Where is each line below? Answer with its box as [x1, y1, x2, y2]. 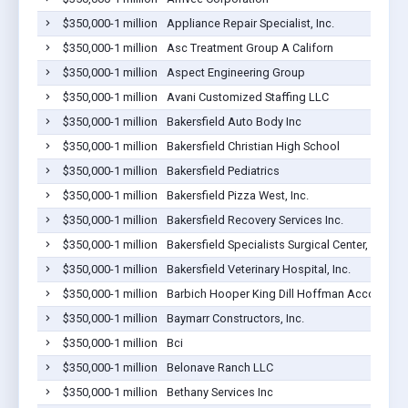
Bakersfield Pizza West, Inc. [166, 188, 309, 202]
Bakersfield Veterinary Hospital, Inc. [166, 261, 351, 276]
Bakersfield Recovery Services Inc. [166, 212, 343, 227]
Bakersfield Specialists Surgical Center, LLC [166, 237, 391, 251]
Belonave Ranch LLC [166, 360, 273, 374]
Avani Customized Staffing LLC [166, 89, 329, 104]
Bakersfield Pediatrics [166, 163, 280, 178]
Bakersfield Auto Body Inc [166, 114, 301, 128]
